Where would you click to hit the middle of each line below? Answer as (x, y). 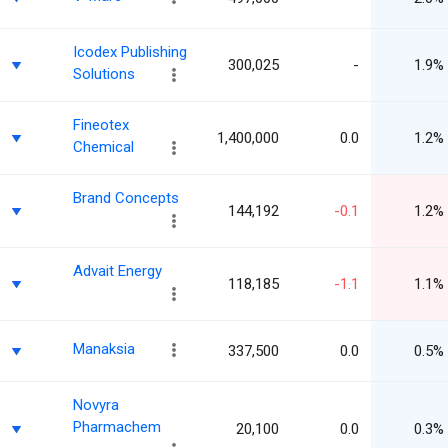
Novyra (96, 404)
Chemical (103, 146)
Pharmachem (117, 426)
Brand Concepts (126, 197)
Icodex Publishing (130, 51)
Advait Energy (117, 270)
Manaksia (104, 348)
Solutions (104, 73)
